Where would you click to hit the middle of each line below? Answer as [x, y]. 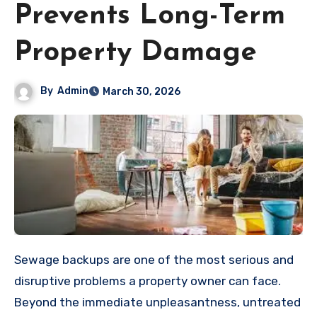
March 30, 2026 [142, 92]
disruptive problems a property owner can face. [148, 281]
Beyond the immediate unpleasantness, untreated [157, 302]
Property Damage [136, 53]
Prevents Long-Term [150, 17]
